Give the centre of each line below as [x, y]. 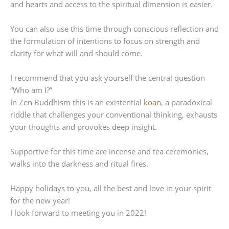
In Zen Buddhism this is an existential [76, 102]
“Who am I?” [31, 90]
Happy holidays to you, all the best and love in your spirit [111, 188]
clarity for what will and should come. [76, 53]
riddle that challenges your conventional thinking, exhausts [114, 114]
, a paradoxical [187, 102]
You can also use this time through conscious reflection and [114, 29]
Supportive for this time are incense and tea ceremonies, [109, 151]
